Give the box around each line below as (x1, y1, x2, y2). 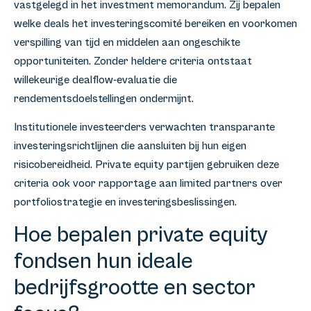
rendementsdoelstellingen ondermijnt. (14, 92, 194, 105)
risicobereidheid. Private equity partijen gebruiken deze (14, 158, 279, 171)
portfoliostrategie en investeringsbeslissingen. (14, 196, 237, 209)
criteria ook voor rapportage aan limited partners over (14, 177, 283, 190)
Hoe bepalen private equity (14, 221, 267, 248)
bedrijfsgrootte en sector (14, 274, 255, 301)
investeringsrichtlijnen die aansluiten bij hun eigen (14, 140, 246, 153)
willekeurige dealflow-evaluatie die (14, 73, 177, 86)
